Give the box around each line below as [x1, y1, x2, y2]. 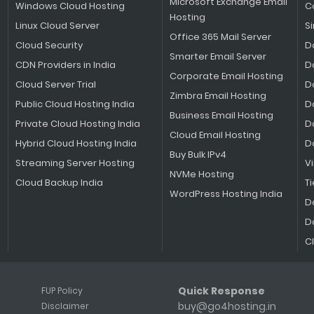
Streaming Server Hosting [15, 156, 135, 170]
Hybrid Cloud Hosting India [15, 137, 137, 150]
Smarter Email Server [169, 50, 266, 63]
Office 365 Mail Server [169, 30, 271, 43]
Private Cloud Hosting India [15, 117, 140, 130]
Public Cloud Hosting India [15, 97, 135, 111]
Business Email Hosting [169, 109, 273, 122]
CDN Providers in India [15, 58, 116, 71]
